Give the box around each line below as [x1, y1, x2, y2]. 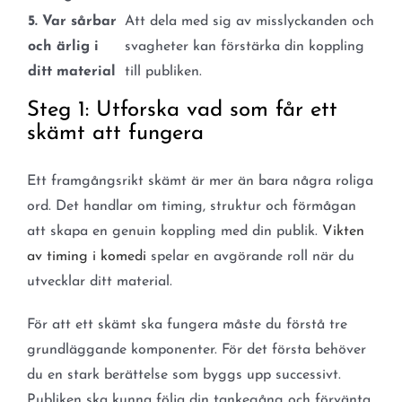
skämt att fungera [26, 123, 204, 145]
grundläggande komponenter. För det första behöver [26, 343, 366, 358]
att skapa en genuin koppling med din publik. [26, 224, 322, 240]
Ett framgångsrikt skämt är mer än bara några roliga [26, 174, 373, 189]
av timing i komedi [26, 249, 146, 265]
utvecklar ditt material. [26, 275, 172, 290]
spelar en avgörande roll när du [145, 249, 354, 265]
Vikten [321, 224, 364, 240]
